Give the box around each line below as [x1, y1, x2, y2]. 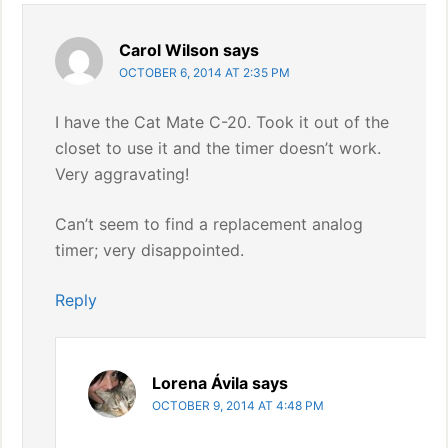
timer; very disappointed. [55, 240, 245, 260]
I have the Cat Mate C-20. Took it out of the [55, 112, 390, 132]
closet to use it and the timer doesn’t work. [55, 138, 382, 158]
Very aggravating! [55, 164, 190, 184]
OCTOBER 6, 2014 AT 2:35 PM [119, 65, 291, 80]
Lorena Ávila [152, 373, 249, 393]
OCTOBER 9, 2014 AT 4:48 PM [152, 398, 325, 413]
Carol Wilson [119, 40, 220, 60]
